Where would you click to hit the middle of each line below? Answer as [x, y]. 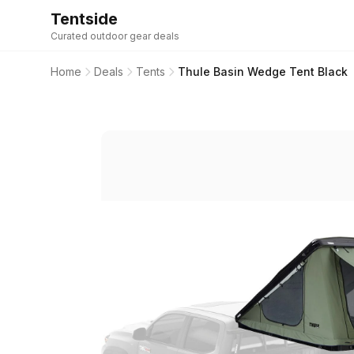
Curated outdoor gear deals [115, 36]
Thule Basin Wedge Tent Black [263, 72]
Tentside [84, 19]
